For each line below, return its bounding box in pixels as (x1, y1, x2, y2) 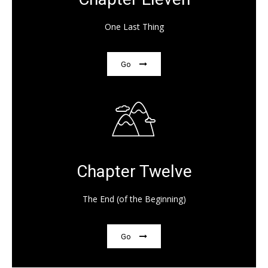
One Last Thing (104, 21, 164, 33)
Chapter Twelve (76, 162, 192, 182)
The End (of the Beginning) (82, 193, 186, 205)
